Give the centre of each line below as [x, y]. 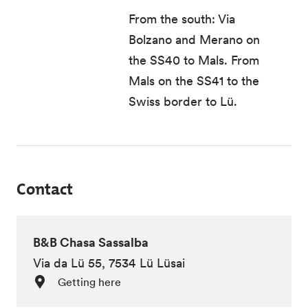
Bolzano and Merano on [195, 40]
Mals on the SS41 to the [194, 81]
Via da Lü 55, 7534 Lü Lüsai [109, 263]
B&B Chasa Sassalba [91, 242]
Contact [45, 189]
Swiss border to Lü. [185, 101]
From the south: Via [182, 19]
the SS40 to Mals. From [194, 60]
